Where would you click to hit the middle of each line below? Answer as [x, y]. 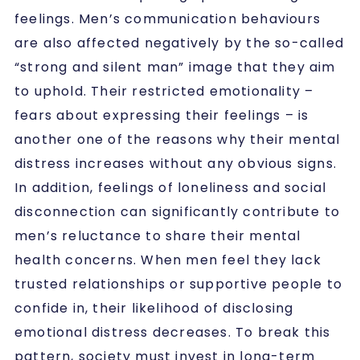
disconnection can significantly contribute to [178, 211]
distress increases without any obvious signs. [176, 163]
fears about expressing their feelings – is [162, 115]
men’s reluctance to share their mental [158, 235]
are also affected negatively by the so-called [180, 43]
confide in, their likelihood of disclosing [154, 308]
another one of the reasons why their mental [178, 139]
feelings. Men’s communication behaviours [168, 18]
